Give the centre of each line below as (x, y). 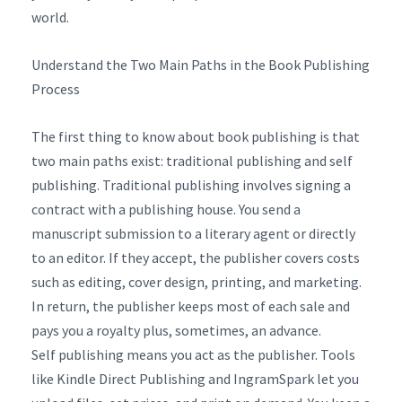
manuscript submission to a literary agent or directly (193, 233)
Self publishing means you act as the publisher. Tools (193, 354)
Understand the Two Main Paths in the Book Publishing (201, 64)
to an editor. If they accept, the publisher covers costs (196, 257)
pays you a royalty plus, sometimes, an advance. (176, 330)
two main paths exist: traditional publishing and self (192, 160)
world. (50, 17)
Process (56, 88)
